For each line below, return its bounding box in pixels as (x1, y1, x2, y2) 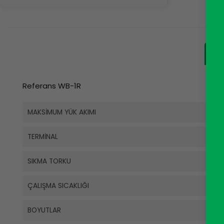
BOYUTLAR (27, 205, 61, 215)
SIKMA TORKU (27, 156, 71, 166)
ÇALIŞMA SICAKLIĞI (27, 180, 89, 190)
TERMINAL (27, 131, 58, 141)
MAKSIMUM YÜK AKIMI (27, 107, 96, 117)
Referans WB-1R (22, 80, 81, 91)
